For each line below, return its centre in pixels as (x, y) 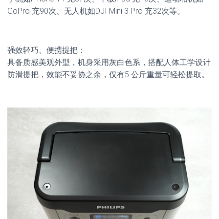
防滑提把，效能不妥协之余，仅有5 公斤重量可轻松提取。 (108, 75)
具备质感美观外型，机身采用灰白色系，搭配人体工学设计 (109, 63)
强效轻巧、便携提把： (46, 50)
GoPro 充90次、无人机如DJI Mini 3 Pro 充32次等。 (96, 11)
